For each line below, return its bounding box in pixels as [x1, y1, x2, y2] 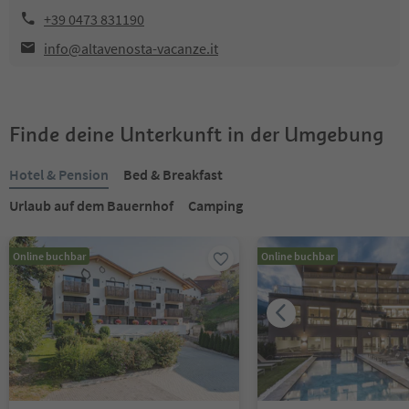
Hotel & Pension [9, 165, 109, 184]
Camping [188, 196, 243, 215]
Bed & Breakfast [123, 165, 223, 184]
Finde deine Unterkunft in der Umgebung [9, 121, 383, 147]
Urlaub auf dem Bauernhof [9, 196, 173, 215]
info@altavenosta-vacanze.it [44, 39, 218, 58]
